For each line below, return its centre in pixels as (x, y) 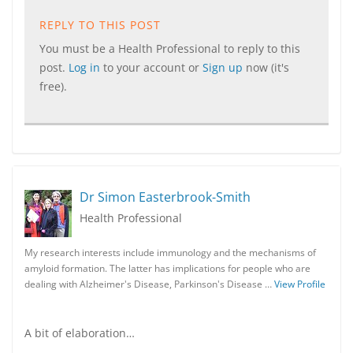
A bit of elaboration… (80, 333)
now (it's (268, 67)
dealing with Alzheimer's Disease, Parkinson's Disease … (149, 284)
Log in (86, 67)
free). (53, 86)
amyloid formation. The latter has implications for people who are (167, 268)
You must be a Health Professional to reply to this (170, 48)
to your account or (153, 67)
